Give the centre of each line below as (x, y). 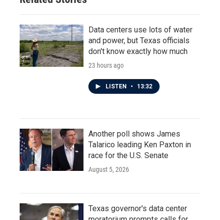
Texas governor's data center (138, 208)
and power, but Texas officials (139, 41)
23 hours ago (106, 65)
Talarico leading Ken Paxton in (140, 145)
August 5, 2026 (109, 169)
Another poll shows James (134, 134)
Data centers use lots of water (140, 30)
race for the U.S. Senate (128, 155)
